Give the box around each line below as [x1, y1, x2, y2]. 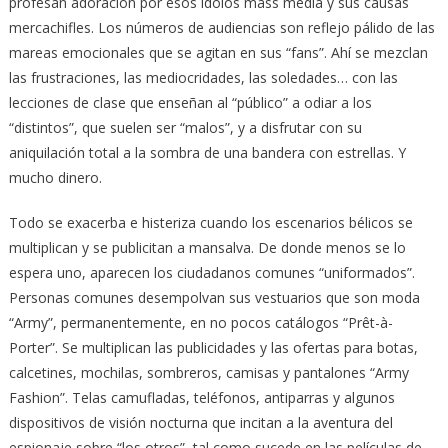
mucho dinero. [8, 167, 102, 187]
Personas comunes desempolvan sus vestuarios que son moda [8, 287, 420, 307]
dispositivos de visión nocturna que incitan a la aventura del [8, 412, 393, 432]
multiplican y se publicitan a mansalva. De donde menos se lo [8, 237, 406, 257]
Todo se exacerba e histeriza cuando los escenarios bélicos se [8, 212, 413, 232]
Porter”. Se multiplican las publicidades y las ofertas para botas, [8, 337, 418, 357]
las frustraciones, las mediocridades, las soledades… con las [8, 67, 398, 87]
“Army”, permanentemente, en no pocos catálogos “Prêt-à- [8, 312, 393, 332]
